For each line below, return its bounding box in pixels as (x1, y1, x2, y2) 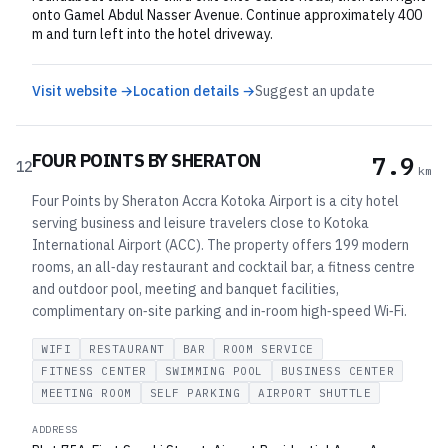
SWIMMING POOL (164, 364, 263, 378)
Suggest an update (255, 82, 375, 100)
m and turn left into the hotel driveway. (32, 25, 273, 43)
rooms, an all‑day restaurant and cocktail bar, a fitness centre (32, 258, 415, 276)
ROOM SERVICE (223, 342, 314, 356)
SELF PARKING (149, 386, 241, 400)
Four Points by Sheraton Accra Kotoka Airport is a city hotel (32, 192, 399, 210)
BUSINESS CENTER (280, 364, 395, 378)
